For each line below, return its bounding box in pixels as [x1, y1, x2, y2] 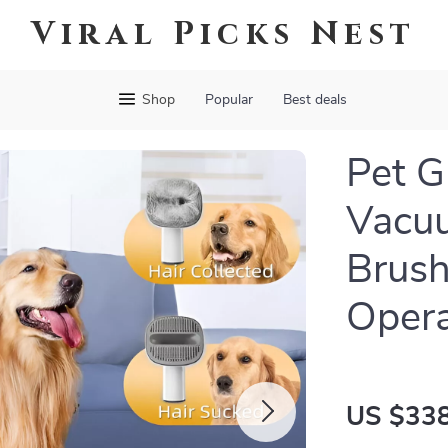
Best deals [282, 93, 347, 107]
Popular [204, 93, 253, 107]
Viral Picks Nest [31, 13, 417, 56]
